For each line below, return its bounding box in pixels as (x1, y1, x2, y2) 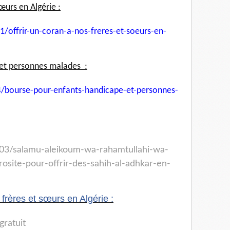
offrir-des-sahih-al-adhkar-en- (48, 159, 170, 169)
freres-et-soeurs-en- (91, 27, 166, 37)
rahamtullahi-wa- (100, 145, 168, 155)
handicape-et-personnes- (85, 86, 178, 96)
